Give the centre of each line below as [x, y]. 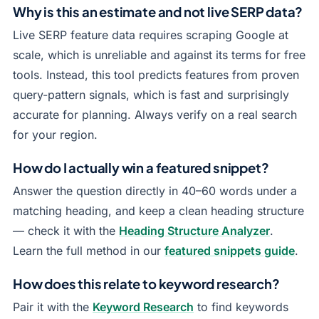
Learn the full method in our [89, 251]
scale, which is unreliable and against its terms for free [159, 55]
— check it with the [66, 231]
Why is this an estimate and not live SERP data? [158, 12]
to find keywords [241, 307]
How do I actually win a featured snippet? [141, 168]
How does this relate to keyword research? [146, 284]
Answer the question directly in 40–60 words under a [155, 191]
